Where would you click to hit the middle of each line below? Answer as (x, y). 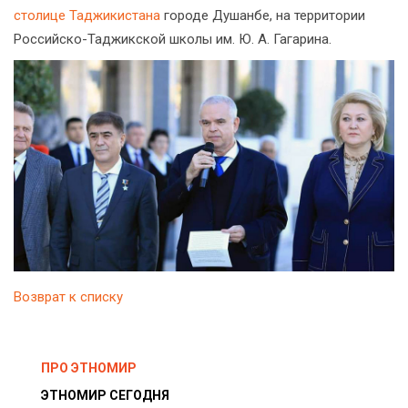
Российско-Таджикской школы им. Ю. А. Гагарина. (173, 39)
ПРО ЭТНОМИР (89, 368)
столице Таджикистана (87, 15)
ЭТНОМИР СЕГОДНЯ (105, 396)
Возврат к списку (68, 297)
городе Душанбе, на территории (263, 15)
